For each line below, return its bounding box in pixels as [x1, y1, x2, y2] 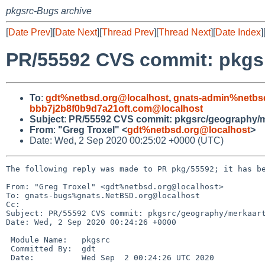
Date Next [55, 27, 97, 37]
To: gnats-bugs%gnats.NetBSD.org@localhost [6, 190, 200, 200]
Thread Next [159, 27, 211, 37]
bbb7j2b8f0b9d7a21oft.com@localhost [30, 103, 203, 114]
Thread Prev [102, 27, 154, 37]
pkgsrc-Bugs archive [6, 6, 92, 16]
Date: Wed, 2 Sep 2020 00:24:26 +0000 [6, 217, 176, 227]
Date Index [215, 27, 261, 37]
